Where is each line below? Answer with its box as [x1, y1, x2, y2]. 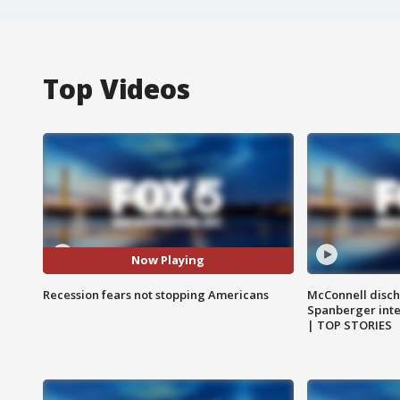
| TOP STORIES [306, 316, 392, 333]
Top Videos [43, 70, 190, 107]
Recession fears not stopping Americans [43, 286, 269, 303]
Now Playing [131, 252, 205, 269]
